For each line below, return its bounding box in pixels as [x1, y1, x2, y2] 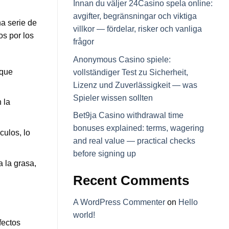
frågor [73, 37, 94, 47]
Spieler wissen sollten [73, 93, 153, 102]
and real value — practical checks [73, 136, 195, 146]
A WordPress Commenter [73, 198, 165, 207]
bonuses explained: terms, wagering [73, 124, 204, 133]
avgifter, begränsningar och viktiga [73, 12, 197, 21]
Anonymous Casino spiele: [73, 55, 171, 64]
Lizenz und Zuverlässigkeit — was [73, 80, 197, 89]
